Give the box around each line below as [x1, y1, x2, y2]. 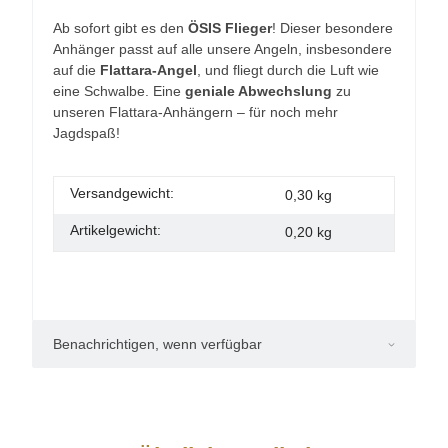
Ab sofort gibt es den [53, 19, 188, 36]
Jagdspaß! [53, 124, 120, 141]
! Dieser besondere [272, 19, 393, 36]
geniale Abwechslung [185, 82, 332, 99]
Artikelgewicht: [70, 221, 161, 238]
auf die [53, 61, 100, 78]
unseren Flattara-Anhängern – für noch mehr [53, 103, 338, 120]
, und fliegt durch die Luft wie [197, 61, 379, 78]
